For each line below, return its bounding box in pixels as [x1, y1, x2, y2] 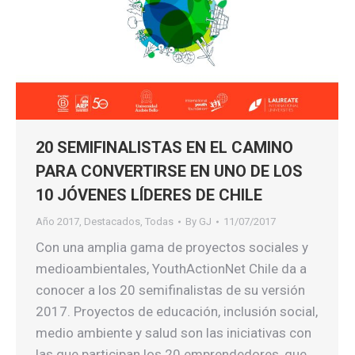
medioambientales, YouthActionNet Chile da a [36, 261, 307, 277]
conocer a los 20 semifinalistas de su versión [36, 282, 305, 298]
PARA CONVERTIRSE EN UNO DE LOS [36, 162, 303, 181]
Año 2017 [36, 216, 79, 227]
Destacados [84, 216, 140, 227]
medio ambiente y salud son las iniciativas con [36, 325, 311, 341]
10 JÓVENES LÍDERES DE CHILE [36, 185, 262, 204]
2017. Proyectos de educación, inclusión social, [36, 303, 318, 319]
